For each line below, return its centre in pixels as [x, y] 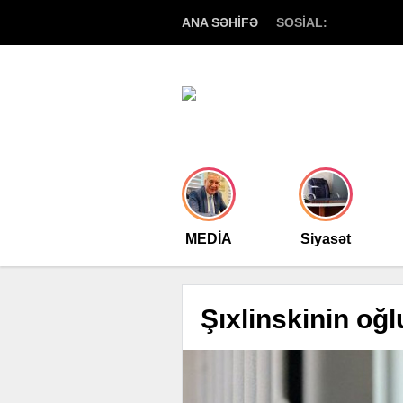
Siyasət [326, 239]
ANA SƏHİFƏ [220, 22]
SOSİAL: [302, 22]
